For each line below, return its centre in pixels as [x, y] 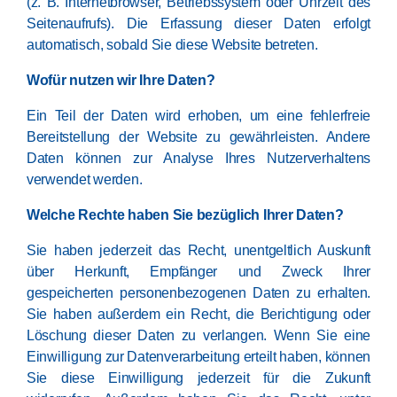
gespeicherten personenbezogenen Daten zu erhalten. [198, 293]
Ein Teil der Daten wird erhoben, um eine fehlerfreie [198, 116]
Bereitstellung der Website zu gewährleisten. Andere [198, 137]
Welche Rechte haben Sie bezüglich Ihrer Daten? [185, 215]
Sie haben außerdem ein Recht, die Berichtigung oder [198, 314]
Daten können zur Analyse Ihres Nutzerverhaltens [198, 158]
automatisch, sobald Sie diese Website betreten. [172, 45]
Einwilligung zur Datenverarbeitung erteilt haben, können [198, 357]
